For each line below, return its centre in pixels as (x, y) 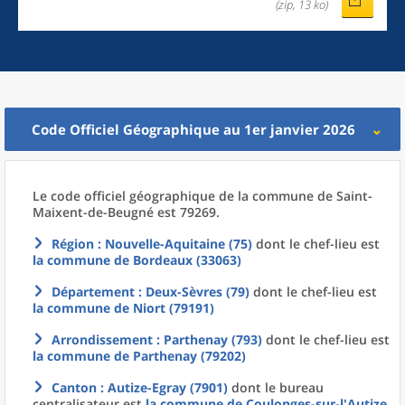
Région (73, 244)
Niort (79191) (174, 308)
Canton (74, 387)
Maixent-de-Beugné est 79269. (126, 212)
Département (93, 292)
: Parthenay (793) (207, 339)
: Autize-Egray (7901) (162, 387)
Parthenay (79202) (189, 356)
